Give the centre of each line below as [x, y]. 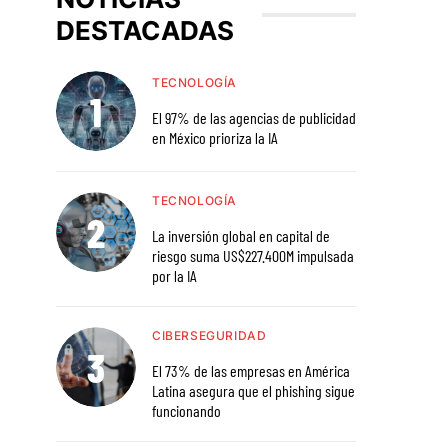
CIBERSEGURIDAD [209, 336]
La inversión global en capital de [241, 236]
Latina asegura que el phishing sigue [253, 391]
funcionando [186, 411]
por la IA [174, 276]
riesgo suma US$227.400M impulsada [253, 256]
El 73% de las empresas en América [251, 371]
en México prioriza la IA [215, 138]
